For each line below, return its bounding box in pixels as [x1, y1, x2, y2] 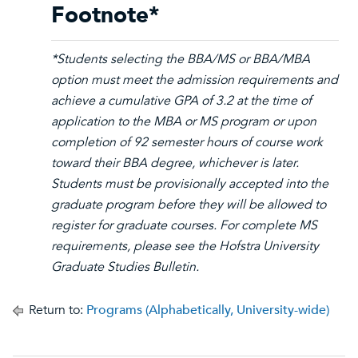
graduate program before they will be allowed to [51, 196, 326, 213]
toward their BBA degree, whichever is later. [51, 154, 299, 172]
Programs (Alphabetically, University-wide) [86, 301, 329, 319]
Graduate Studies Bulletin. [51, 258, 199, 276]
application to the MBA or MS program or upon [51, 113, 316, 130]
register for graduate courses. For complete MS [51, 217, 317, 234]
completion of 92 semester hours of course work [51, 133, 323, 151]
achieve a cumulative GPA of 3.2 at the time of [51, 92, 312, 109]
